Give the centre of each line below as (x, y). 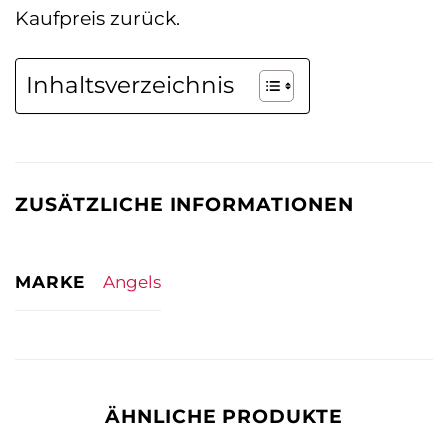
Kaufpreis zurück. (97, 18)
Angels (131, 282)
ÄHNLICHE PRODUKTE (224, 415)
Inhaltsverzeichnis (130, 85)
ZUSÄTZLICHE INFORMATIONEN (184, 204)
